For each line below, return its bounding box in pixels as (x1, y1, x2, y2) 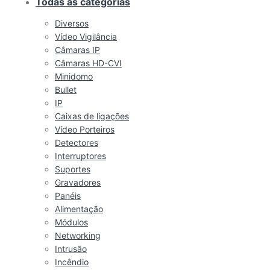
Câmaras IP (55, 44, 100, 55)
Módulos (55, 216, 88, 227)
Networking (55, 230, 101, 240)
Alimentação (55, 203, 103, 214)
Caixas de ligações (55, 110, 129, 121)
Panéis (55, 190, 81, 201)
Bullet (55, 84, 77, 95)
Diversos (55, 17, 89, 28)
